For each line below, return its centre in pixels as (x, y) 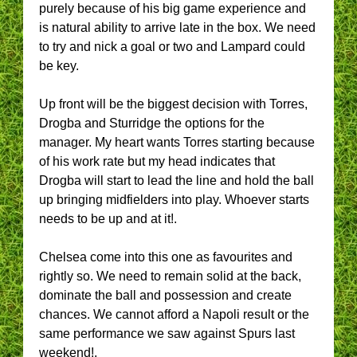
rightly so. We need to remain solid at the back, (170, 276)
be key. (59, 66)
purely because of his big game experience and (173, 8)
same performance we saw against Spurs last (167, 333)
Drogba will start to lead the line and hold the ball (177, 180)
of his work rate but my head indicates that (157, 161)
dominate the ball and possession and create (165, 295)
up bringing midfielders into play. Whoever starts (174, 200)
